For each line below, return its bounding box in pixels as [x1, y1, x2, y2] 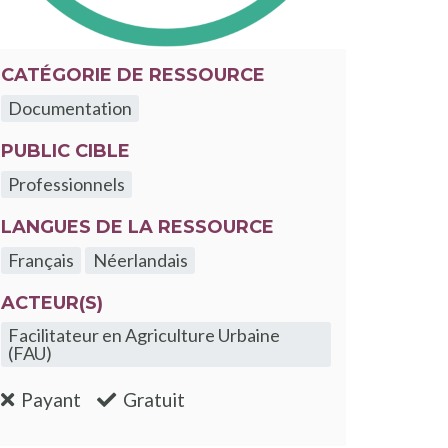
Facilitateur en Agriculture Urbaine [8, 324, 281, 347]
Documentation [8, 97, 133, 120]
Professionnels [8, 173, 126, 196]
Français [8, 249, 75, 272]
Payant [21, 388, 82, 412]
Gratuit [123, 388, 186, 412]
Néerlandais [92, 249, 188, 272]
